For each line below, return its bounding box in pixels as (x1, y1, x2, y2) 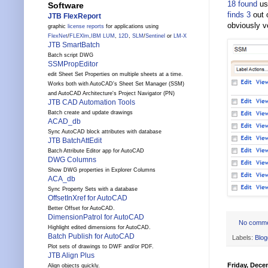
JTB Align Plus (48, 251, 95, 260)
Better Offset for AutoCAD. (48, 205, 115, 212)
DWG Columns (48, 156, 96, 165)
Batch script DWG (48, 52, 93, 59)
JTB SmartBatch (48, 41, 100, 50)
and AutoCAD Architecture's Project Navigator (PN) (48, 90, 175, 97)
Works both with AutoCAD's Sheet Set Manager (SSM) (48, 81, 184, 87)
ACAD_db (48, 117, 81, 126)
